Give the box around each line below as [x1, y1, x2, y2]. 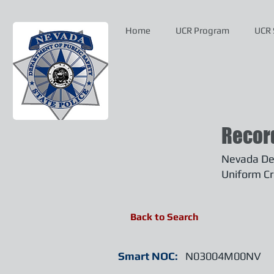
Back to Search [130, 211, 199, 223]
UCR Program [176, 25, 229, 35]
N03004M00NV [185, 250, 261, 262]
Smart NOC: [118, 250, 178, 262]
